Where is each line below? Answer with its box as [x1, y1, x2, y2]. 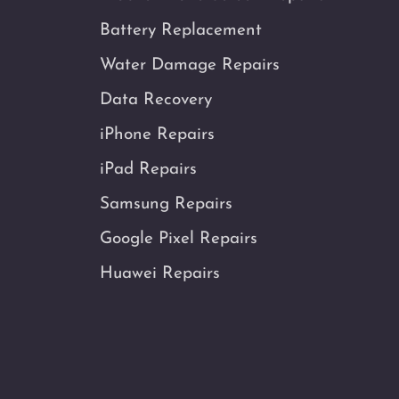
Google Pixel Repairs [100, 230, 257, 248]
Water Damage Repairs [100, 56, 280, 74]
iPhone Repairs [100, 126, 215, 143]
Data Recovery [100, 91, 212, 109]
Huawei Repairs [100, 265, 220, 282]
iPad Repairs [100, 160, 197, 178]
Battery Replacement [100, 21, 262, 39]
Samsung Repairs [100, 195, 232, 213]
